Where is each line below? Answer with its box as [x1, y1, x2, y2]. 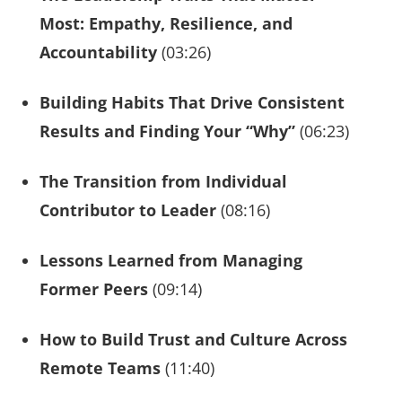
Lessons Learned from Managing [39, 249, 302, 271]
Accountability [39, 40, 157, 63]
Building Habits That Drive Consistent [39, 91, 345, 113]
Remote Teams [39, 356, 161, 379]
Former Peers [39, 277, 148, 300]
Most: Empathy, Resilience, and [39, 12, 293, 34]
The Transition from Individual [39, 170, 287, 192]
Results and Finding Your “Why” [39, 119, 295, 142]
